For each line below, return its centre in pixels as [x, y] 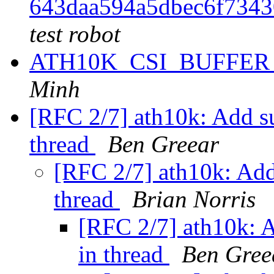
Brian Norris [194, 199]
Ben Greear [163, 144]
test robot [75, 34]
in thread [124, 254]
